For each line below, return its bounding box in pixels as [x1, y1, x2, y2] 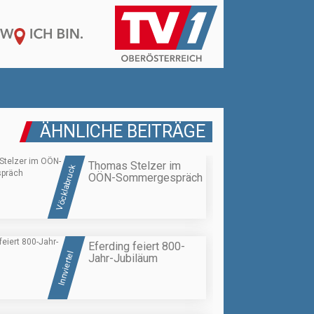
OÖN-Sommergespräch [88, 171, 203, 185]
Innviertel [56, 249, 76, 287]
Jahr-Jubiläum [88, 251, 158, 265]
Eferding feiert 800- [88, 239, 185, 253]
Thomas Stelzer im [88, 159, 181, 173]
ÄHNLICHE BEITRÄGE [40, 121, 205, 142]
